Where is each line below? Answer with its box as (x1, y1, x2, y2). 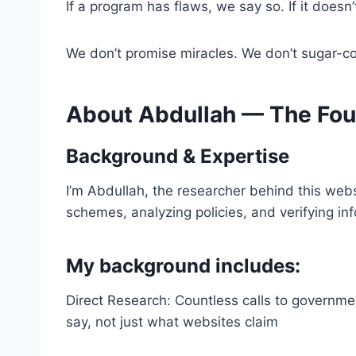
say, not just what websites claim (66, 314, 278, 330)
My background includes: (66, 254, 300, 277)
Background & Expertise (66, 145, 289, 168)
